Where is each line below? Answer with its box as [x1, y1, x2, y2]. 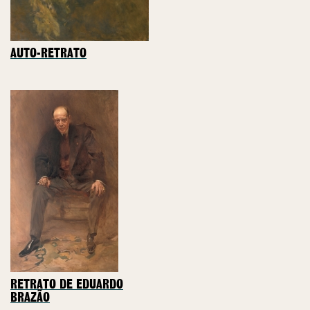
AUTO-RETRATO [10, 47, 86, 60]
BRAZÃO [10, 292, 50, 305]
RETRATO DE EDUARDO [10, 279, 123, 292]
